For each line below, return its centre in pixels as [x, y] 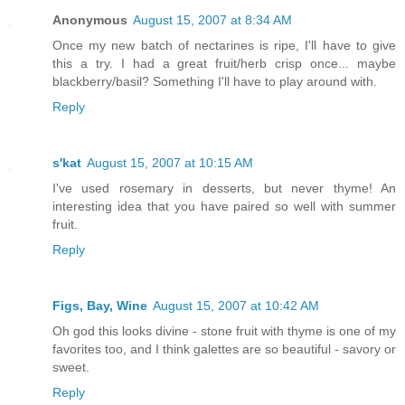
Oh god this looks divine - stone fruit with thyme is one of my [224, 331]
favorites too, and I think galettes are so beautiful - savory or [224, 349]
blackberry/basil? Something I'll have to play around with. [215, 82]
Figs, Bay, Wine [100, 306]
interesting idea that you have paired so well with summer [224, 207]
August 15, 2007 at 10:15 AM [170, 163]
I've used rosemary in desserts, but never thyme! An [224, 188]
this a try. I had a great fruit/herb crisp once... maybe [224, 64]
